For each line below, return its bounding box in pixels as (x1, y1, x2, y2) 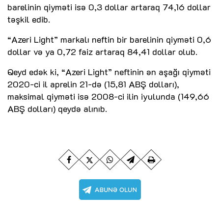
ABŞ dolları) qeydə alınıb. (7, 102, 107, 114)
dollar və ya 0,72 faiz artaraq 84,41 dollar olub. (7, 45, 197, 57)
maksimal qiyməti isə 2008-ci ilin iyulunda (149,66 (7, 90, 209, 102)
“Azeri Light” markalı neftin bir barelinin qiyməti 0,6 (7, 33, 211, 45)
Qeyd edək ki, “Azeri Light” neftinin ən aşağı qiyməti (7, 65, 211, 78)
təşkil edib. (7, 13, 50, 25)
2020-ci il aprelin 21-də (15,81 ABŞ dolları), (7, 78, 179, 90)
